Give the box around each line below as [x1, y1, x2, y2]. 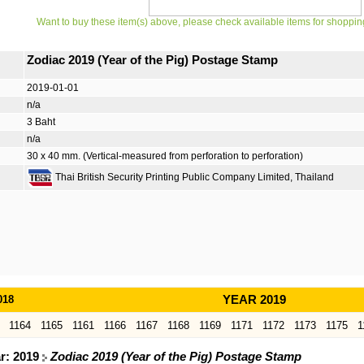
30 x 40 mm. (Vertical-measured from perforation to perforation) [27, 150, 303, 162]
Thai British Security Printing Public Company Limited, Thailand [53, 171, 334, 183]
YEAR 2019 [223, 293, 286, 306]
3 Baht [27, 116, 55, 128]
